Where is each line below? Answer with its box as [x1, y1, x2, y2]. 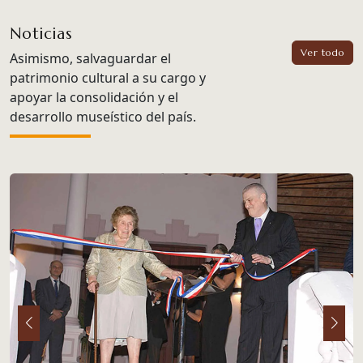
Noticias [10, 23, 73, 43]
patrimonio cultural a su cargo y [10, 68, 206, 87]
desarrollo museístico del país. [10, 107, 196, 126]
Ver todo [300, 45, 344, 58]
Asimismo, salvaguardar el [10, 49, 171, 67]
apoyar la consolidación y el [10, 88, 178, 106]
